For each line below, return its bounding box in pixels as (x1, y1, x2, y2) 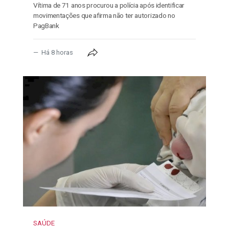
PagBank (33, 21, 59, 30)
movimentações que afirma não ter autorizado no (33, 11, 175, 19)
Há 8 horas (40, 48, 75, 56)
